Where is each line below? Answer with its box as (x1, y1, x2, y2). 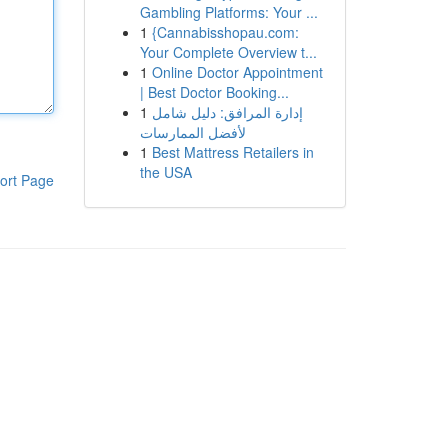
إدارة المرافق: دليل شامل (151, 102, 303, 122)
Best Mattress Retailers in (151, 142, 314, 162)
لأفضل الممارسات (139, 122, 246, 142)
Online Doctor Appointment (151, 62, 323, 82)
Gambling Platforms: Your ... (139, 2, 318, 22)
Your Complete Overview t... (139, 42, 317, 62)
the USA (139, 162, 192, 182)
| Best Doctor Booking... (139, 82, 289, 102)
